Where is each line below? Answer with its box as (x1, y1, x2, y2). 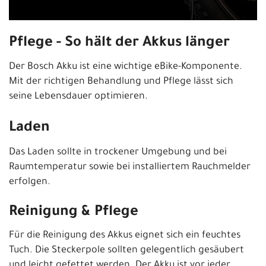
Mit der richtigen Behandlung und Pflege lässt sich (9, 76, 233, 87)
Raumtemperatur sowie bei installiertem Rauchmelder (9, 161, 251, 173)
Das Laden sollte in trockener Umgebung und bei (9, 147, 227, 158)
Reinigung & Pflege (9, 204, 138, 220)
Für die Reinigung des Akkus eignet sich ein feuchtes (9, 230, 240, 241)
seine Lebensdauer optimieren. (9, 91, 148, 102)
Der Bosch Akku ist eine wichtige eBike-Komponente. (9, 61, 242, 72)
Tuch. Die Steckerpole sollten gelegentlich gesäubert (9, 245, 244, 256)
